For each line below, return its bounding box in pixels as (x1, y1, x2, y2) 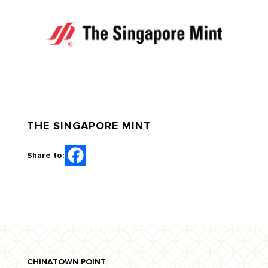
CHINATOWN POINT (26, 257, 106, 267)
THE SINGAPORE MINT (26, 119, 151, 132)
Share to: (26, 150, 64, 160)
